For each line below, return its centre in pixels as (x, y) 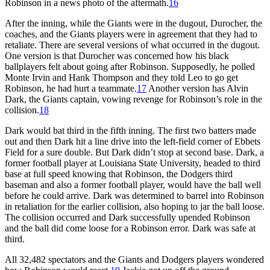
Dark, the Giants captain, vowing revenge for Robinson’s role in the (133, 99)
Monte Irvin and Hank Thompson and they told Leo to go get (121, 77)
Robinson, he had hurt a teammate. (71, 88)
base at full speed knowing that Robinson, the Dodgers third (119, 174)
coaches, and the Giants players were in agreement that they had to (131, 34)
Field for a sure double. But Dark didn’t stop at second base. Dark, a (134, 152)
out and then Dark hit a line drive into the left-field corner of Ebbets (133, 141)
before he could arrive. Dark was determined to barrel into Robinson (134, 195)
